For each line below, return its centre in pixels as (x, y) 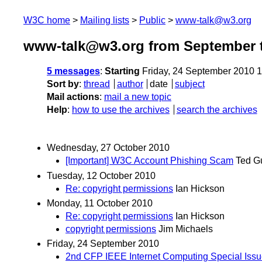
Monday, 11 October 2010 (100, 203)
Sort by (63, 84)
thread (97, 84)
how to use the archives (121, 110)
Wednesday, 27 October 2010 (108, 148)
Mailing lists (105, 20)
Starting (122, 71)
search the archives (217, 110)
